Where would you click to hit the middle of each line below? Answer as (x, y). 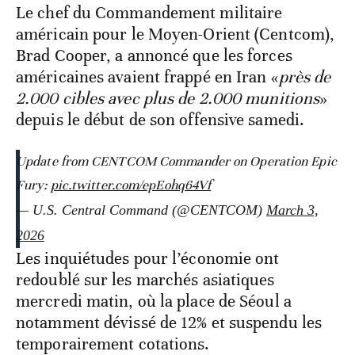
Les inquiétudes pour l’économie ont (148, 259)
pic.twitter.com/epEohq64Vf (131, 185)
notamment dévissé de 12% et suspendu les (169, 323)
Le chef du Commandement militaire (149, 13)
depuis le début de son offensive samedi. (160, 120)
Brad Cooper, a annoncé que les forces (154, 56)
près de (305, 77)
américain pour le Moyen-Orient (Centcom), (176, 34)
